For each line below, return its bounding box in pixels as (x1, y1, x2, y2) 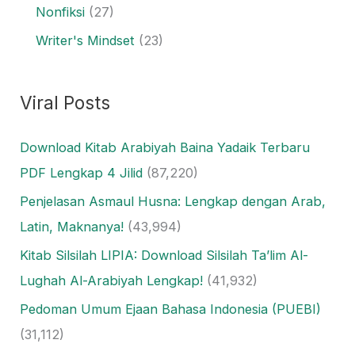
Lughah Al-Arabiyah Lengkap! (20, 272, 204, 288)
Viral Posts (20, 91, 111, 113)
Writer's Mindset (36, 32, 136, 48)
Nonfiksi (36, 3, 86, 20)
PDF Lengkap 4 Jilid (20, 164, 143, 181)
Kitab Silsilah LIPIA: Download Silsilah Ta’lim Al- (20, 246, 309, 263)
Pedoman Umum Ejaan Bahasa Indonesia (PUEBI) (20, 300, 322, 317)
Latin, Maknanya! (20, 218, 124, 235)
